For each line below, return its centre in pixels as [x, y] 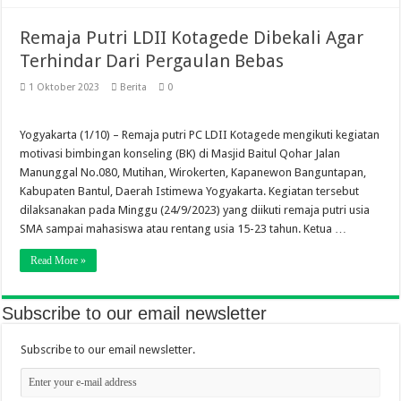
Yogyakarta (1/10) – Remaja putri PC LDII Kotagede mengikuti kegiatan [200, 135]
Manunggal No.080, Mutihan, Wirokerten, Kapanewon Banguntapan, [193, 172]
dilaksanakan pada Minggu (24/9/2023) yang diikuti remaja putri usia [195, 210]
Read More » [59, 260]
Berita [134, 87]
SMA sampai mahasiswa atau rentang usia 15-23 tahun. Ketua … [183, 229]
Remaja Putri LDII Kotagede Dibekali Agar [192, 38]
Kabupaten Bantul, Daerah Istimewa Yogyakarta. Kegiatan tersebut [190, 191]
